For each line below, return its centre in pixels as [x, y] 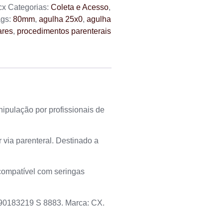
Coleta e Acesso [80, 7]
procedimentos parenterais [64, 31]
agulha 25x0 [61, 19]
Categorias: [29, 7]
